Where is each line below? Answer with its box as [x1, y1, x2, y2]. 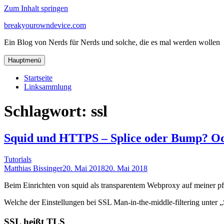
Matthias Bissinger [4, 163, 62, 172]
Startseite [24, 73, 52, 82]
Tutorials [4, 154, 31, 163]
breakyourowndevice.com [4, 21, 86, 29]
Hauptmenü [8, 56, 41, 64]
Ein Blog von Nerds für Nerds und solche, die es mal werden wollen [4, 38, 220, 46]
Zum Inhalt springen [4, 4, 68, 12]
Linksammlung [24, 82, 71, 91]
